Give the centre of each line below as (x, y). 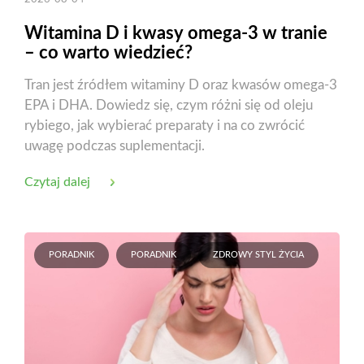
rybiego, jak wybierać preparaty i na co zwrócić (165, 125)
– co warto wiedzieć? (108, 52)
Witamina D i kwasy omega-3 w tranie (176, 33)
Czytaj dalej (57, 182)
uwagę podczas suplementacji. (115, 145)
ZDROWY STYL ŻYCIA (258, 254)
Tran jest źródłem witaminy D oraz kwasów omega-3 (181, 84)
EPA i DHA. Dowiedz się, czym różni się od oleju (169, 105)
